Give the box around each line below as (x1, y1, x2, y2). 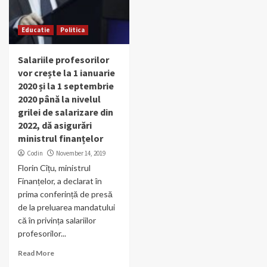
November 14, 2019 (56, 149, 105, 158)
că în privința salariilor (18, 215, 96, 226)
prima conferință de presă (18, 189, 113, 200)
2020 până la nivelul (18, 93, 101, 105)
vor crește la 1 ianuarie (18, 67, 115, 79)
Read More (18, 249, 54, 258)
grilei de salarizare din (18, 106, 113, 119)
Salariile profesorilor (18, 54, 109, 66)
